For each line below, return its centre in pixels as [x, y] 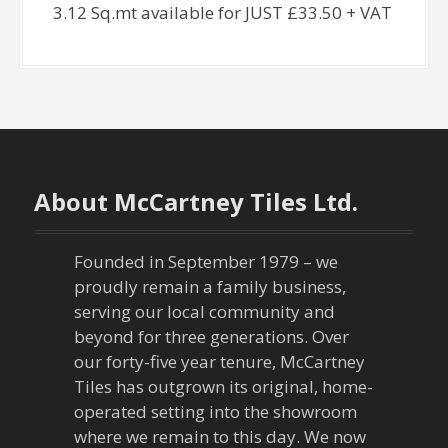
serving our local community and [205, 311]
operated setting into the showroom [216, 411]
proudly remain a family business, [210, 286]
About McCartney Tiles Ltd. [196, 201]
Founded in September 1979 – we [206, 261]
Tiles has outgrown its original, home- [224, 386]
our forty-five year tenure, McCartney [220, 361]
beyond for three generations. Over [212, 336]
